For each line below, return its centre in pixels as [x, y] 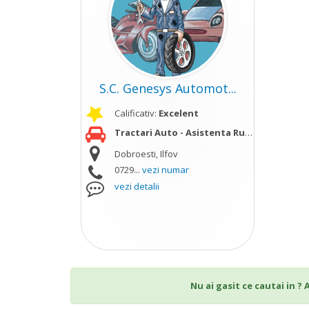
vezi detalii [137, 186]
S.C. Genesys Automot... [168, 88]
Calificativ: [136, 113]
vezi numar [165, 170]
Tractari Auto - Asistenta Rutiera [179, 132]
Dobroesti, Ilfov [146, 154]
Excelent [178, 113]
